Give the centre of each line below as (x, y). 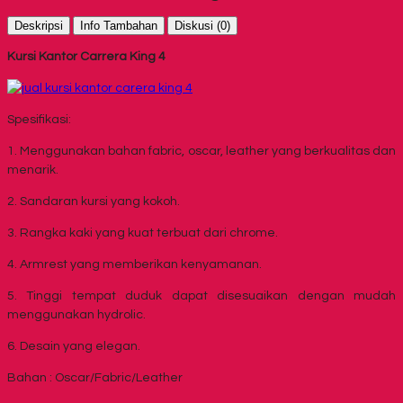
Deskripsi (39, 26)
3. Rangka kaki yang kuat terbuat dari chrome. (143, 233)
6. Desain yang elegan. (74, 347)
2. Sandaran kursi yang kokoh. (94, 202)
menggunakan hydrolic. (76, 315)
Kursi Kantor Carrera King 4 (86, 57)
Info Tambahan (119, 26)
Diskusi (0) (202, 26)
